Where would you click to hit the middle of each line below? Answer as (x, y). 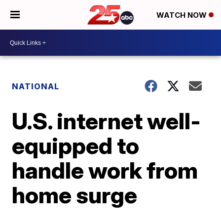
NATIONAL (36, 86)
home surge (75, 195)
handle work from (105, 170)
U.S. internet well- (107, 121)
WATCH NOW (183, 15)
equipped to (76, 146)
